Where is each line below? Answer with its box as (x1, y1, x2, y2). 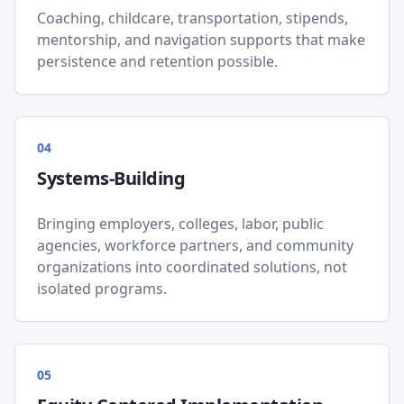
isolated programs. (37, 279, 167, 298)
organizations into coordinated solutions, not (37, 257, 347, 277)
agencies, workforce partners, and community (37, 235, 353, 255)
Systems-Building (37, 166, 185, 190)
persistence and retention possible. (37, 51, 278, 71)
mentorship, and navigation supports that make (37, 30, 365, 50)
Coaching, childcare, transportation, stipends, (37, 8, 348, 28)
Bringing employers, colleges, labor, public (37, 214, 324, 234)
